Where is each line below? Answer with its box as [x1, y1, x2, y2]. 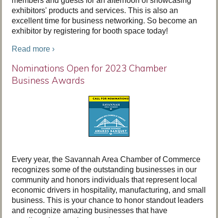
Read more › [12, 45, 54, 53]
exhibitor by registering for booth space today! [12, 27, 168, 35]
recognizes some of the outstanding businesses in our [12, 165, 197, 174]
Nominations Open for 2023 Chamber [12, 62, 167, 74]
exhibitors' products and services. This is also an [12, 6, 178, 15]
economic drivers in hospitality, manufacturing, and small [12, 186, 206, 194]
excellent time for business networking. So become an [12, 17, 197, 25]
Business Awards [12, 74, 85, 86]
